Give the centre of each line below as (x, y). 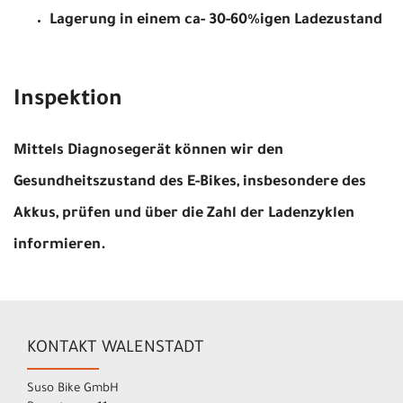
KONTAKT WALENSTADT (116, 349)
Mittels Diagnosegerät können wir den (148, 151)
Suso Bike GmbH (73, 389)
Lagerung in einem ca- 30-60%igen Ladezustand (216, 20)
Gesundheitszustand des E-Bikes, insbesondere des (190, 182)
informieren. (60, 245)
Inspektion (68, 100)
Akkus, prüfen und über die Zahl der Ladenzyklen (184, 214)
